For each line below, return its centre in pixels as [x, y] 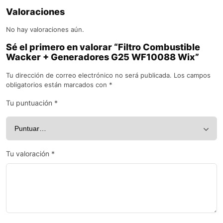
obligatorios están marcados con [57, 85]
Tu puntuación [30, 103]
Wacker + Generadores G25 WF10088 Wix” [103, 57]
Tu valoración [29, 154]
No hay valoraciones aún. [45, 30]
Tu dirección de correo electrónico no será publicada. [89, 75]
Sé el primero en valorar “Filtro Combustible [103, 47]
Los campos [192, 75]
